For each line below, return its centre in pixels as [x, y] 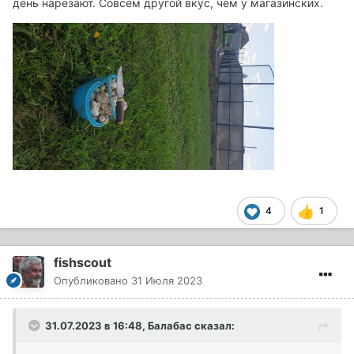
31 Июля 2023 [167, 281]
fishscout [83, 263]
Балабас [170, 326]
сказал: [213, 326]
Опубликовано [92, 281]
